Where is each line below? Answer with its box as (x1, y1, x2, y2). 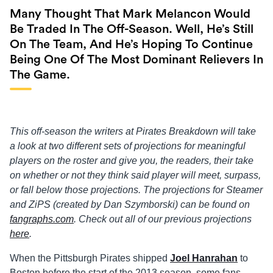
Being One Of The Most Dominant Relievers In (10, 54, 263, 66)
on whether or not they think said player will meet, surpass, (10, 170, 261, 181)
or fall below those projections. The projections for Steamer (10, 185, 263, 196)
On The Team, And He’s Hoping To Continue (10, 38, 253, 51)
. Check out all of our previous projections (74, 214, 252, 225)
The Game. (10, 69, 70, 82)
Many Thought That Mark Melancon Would (10, 8, 250, 21)
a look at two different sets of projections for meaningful (10, 141, 246, 152)
